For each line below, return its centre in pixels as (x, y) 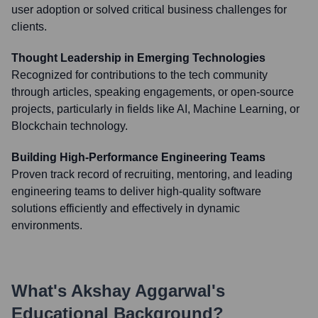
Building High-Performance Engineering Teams (138, 157)
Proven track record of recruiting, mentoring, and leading (152, 174)
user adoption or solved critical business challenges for (149, 10)
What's (41, 291)
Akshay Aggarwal (141, 291)
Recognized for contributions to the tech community (139, 75)
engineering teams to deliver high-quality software (136, 191)
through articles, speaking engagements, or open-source (153, 92)
